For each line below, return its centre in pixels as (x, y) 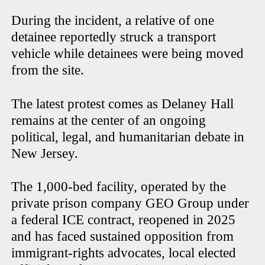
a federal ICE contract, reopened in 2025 (124, 220)
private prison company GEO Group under (130, 203)
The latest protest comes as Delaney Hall (123, 104)
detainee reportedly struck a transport (114, 37)
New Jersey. (47, 154)
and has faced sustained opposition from (123, 237)
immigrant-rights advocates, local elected (124, 253)
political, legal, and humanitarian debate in (128, 137)
